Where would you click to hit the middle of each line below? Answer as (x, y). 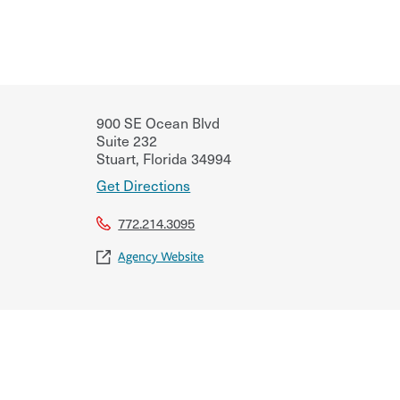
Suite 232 (127, 140)
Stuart (117, 158)
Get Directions (144, 184)
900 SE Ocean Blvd (158, 122)
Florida (164, 158)
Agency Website (161, 256)
